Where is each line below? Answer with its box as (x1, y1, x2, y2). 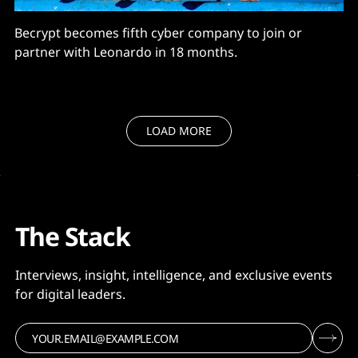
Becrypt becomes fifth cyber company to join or (14, 24, 302, 42)
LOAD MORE (146, 123, 212, 138)
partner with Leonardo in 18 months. (14, 43, 237, 61)
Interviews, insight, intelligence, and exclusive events (15, 266, 332, 284)
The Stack (15, 219, 130, 253)
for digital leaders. (15, 285, 125, 303)
